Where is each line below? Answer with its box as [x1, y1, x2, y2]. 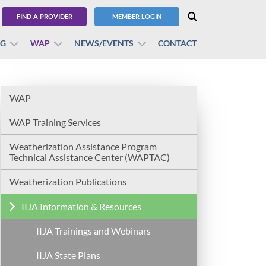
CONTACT [158, 38, 197, 48]
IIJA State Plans [36, 249, 100, 261]
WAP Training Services [9, 116, 101, 128]
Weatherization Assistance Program [9, 141, 157, 153]
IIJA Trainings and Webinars [36, 225, 151, 237]
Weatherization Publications [9, 176, 126, 188]
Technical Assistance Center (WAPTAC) [9, 151, 170, 163]
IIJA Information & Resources [21, 201, 141, 213]
